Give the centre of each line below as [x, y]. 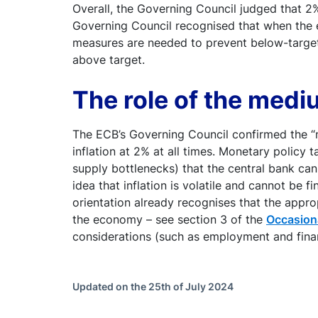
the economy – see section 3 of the [169, 219]
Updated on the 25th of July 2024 [153, 286]
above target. [109, 59]
